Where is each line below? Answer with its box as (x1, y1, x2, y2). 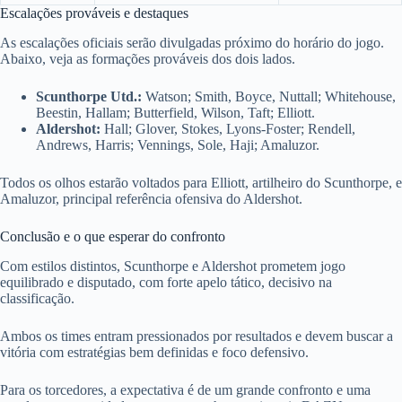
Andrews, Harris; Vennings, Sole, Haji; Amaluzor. (36, 137, 319, 153)
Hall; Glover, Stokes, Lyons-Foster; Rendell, (100, 121, 355, 137)
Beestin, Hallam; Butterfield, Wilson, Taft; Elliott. (36, 105, 315, 121)
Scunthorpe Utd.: (36, 89, 142, 105)
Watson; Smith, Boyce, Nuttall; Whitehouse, (142, 89, 396, 105)
